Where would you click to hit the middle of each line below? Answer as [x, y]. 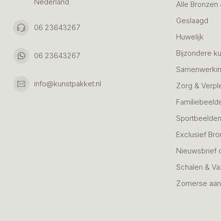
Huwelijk [190, 37]
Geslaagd [192, 20]
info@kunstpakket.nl [68, 84]
